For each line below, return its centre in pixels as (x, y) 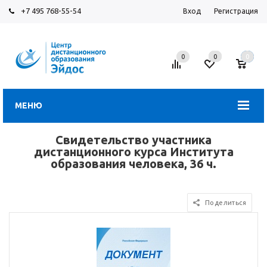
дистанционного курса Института (133, 152)
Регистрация (236, 11)
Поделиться (226, 203)
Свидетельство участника (133, 140)
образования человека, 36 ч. (133, 164)
